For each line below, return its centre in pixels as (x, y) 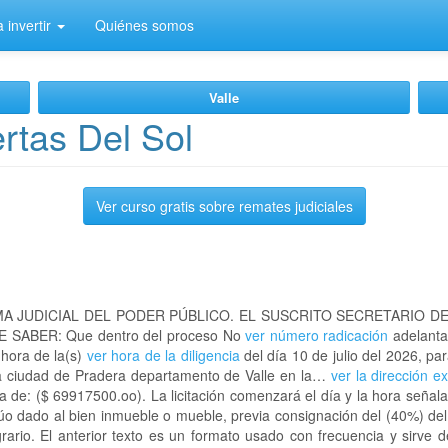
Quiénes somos (144, 25)
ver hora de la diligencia (163, 355)
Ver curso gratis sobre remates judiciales (224, 206)
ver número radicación (317, 335)
